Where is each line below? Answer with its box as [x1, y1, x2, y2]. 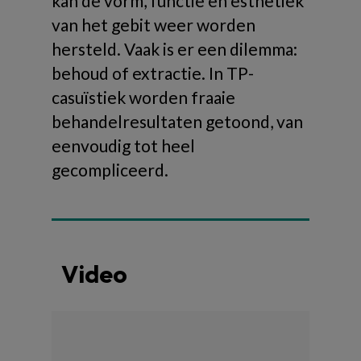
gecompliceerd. [52, 159, 168, 180]
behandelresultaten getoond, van [52, 110, 303, 131]
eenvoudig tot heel [52, 135, 195, 156]
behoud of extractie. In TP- [52, 62, 254, 83]
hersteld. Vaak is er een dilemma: [52, 38, 297, 59]
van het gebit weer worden [52, 14, 255, 35]
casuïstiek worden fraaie [52, 86, 235, 107]
